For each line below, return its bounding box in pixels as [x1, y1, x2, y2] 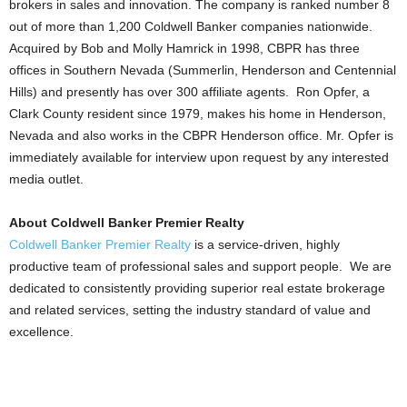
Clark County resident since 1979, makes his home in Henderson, [9, 106, 386, 121]
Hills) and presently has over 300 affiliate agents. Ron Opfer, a [9, 84, 370, 99]
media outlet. [9, 172, 84, 186]
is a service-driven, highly [191, 237, 340, 252]
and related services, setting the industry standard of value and [9, 303, 371, 317]
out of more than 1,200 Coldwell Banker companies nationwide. [9, 19, 376, 34]
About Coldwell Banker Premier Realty [9, 215, 244, 230]
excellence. [9, 324, 74, 339]
